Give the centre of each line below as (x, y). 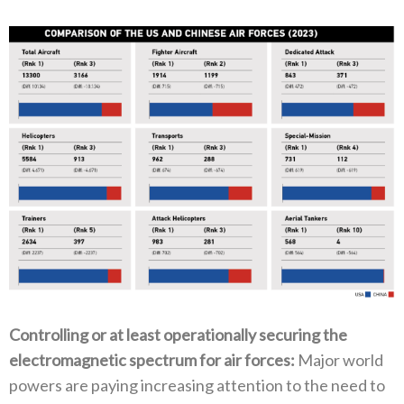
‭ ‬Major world (339, 360)
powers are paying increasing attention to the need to (197, 386)
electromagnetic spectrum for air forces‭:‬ (152, 360)
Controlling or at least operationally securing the (178, 335)
